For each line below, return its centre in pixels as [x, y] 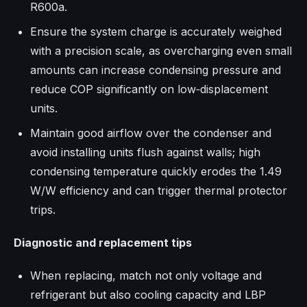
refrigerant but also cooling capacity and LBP [148, 295]
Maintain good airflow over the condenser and [151, 133]
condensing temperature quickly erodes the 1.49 [156, 172]
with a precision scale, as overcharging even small [161, 51]
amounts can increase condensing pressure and [156, 70]
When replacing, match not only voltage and [146, 276]
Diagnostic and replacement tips [103, 243]
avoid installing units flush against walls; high [145, 152]
